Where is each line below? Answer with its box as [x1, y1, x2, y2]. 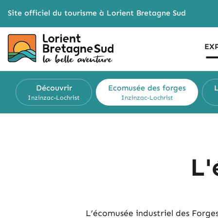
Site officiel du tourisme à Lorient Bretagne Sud [8, 8, 186, 18]
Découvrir [36, 83, 72, 92]
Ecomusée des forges [108, 83, 186, 92]
